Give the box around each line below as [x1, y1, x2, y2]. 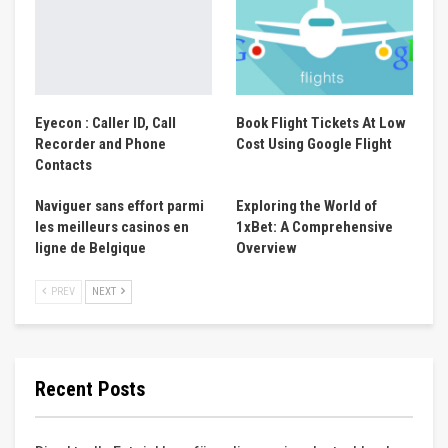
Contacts [35, 155, 92, 174]
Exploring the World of [236, 196, 377, 215]
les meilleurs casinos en [35, 217, 189, 236]
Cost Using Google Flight [236, 134, 392, 153]
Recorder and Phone [35, 134, 166, 153]
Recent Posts [35, 376, 145, 401]
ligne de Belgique [35, 238, 146, 257]
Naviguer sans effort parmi [35, 196, 204, 215]
